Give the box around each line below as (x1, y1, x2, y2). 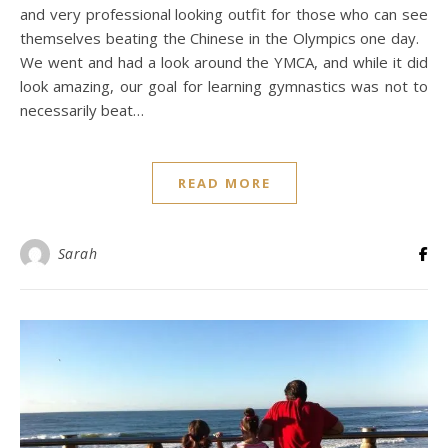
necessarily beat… (20, 100, 144, 120)
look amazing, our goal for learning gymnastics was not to (20, 76, 428, 96)
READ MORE (177, 174, 271, 192)
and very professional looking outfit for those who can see (20, 4, 428, 24)
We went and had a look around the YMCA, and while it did (20, 52, 428, 72)
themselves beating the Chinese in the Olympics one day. (20, 28, 428, 48)
